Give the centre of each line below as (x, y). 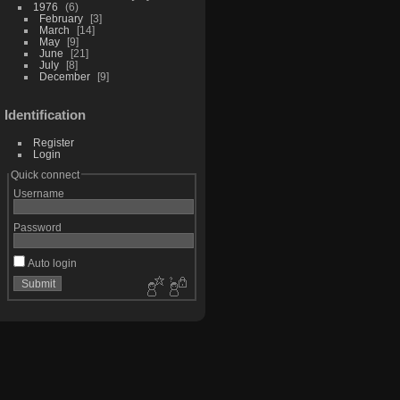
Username (38, 193)
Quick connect (45, 174)
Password (37, 227)
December (64, 76)
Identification (45, 114)
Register (53, 142)
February (61, 18)
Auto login (50, 262)
